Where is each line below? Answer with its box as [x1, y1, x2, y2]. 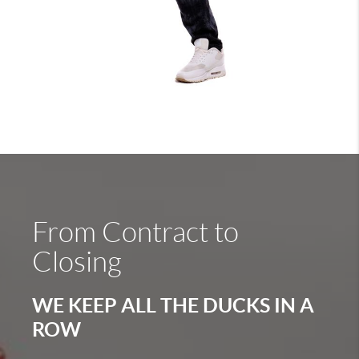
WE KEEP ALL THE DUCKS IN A [32, 293, 314, 317]
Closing [32, 247, 122, 278]
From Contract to [32, 217, 239, 248]
